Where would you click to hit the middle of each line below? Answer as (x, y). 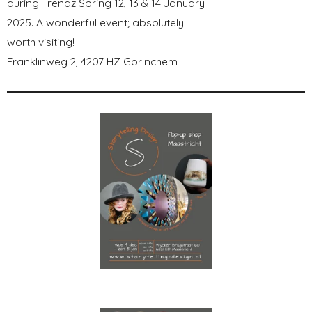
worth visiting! (41, 41)
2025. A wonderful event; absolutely (95, 22)
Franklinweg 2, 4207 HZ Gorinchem (92, 61)
